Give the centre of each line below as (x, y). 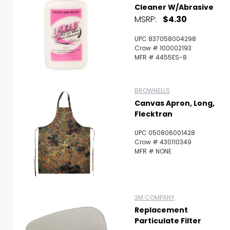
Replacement (161, 210)
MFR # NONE (153, 151)
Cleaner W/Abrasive (174, 7)
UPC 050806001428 (165, 133)
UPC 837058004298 (165, 39)
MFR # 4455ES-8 (161, 57)
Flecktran (154, 114)
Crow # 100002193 (163, 48)
